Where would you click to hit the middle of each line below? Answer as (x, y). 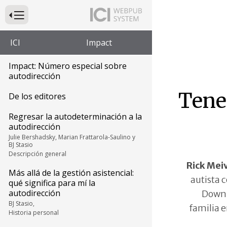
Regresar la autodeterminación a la (75, 117)
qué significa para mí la (52, 183)
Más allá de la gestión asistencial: (71, 173)
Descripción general (37, 154)
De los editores (37, 96)
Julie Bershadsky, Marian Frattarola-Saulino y (72, 137)
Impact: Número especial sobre (68, 66)
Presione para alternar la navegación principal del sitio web (93, 14)
